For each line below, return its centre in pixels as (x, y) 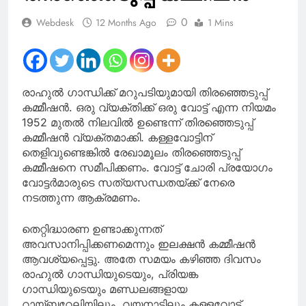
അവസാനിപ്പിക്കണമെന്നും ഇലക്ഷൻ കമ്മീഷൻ (139, 244)
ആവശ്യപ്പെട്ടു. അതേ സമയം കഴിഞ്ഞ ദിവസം (141, 259)
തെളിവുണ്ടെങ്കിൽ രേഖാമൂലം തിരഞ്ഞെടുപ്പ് (131, 152)
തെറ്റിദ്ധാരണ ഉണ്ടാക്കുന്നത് (92, 228)
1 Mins (221, 22)
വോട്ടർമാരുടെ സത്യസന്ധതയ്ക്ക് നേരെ (128, 182)
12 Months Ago (126, 22)
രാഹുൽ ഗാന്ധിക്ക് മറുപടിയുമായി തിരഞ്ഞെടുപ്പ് (145, 92)
